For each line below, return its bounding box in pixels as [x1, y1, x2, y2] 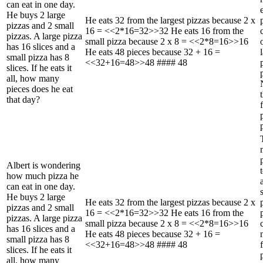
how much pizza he [6, 170, 79, 181]
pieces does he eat [6, 83, 73, 94]
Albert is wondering [6, 160, 80, 170]
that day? [6, 94, 40, 104]
